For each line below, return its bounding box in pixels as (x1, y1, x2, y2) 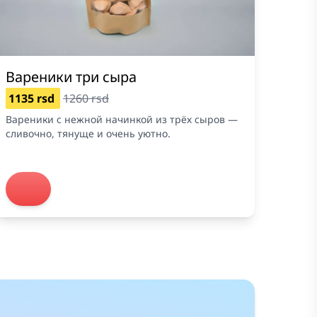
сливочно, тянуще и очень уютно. (6, 126, 171, 140)
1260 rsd (63, 90, 109, 106)
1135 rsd (8, 90, 57, 106)
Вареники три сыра (6, 67, 137, 86)
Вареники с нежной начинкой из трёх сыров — (6, 112, 238, 126)
